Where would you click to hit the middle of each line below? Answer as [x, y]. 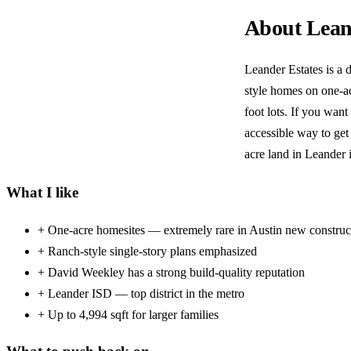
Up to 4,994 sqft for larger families [133, 314]
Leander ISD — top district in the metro [146, 293]
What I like [42, 192]
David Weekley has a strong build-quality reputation [176, 272]
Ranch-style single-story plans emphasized [152, 251]
